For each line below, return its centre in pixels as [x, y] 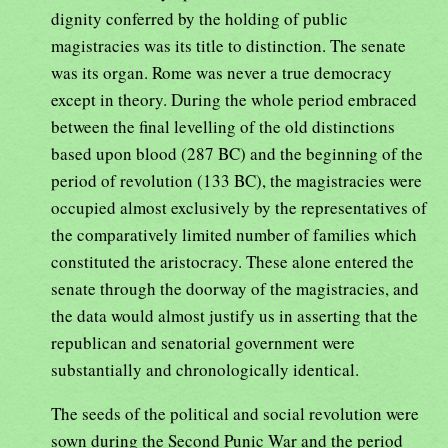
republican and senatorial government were [203, 342]
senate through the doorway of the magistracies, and [235, 288]
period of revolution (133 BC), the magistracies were [236, 180]
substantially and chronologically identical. [205, 369]
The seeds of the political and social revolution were [235, 413]
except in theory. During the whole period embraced [234, 99]
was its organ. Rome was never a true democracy [221, 72]
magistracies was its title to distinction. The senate [228, 45]
